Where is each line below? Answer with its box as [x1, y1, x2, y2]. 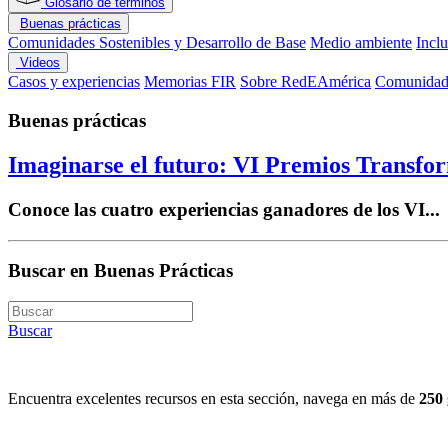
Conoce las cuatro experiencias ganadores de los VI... [8, 198, 440, 220]
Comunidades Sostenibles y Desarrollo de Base [8, 34, 306, 52]
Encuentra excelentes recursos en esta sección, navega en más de [8, 390, 419, 408]
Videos [16, 55, 60, 71]
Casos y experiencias [8, 73, 140, 91]
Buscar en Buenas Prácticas [8, 260, 233, 282]
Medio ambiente [310, 34, 412, 52]
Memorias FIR [144, 73, 236, 91]
